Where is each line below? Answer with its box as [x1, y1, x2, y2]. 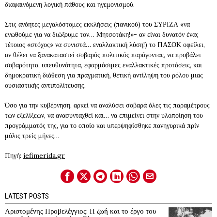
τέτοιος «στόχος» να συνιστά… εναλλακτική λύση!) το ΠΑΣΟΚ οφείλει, [5, 40, 205, 49]
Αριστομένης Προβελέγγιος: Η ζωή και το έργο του [5, 206, 156, 216]
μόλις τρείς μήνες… [5, 131, 60, 140]
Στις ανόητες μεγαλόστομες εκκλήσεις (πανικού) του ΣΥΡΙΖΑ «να [5, 20, 190, 29]
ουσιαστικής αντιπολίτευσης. [5, 81, 86, 90]
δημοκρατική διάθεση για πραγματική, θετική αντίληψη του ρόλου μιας [5, 71, 203, 79]
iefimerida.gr [23, 151, 65, 160]
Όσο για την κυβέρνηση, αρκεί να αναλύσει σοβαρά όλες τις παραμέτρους [5, 101, 210, 109]
